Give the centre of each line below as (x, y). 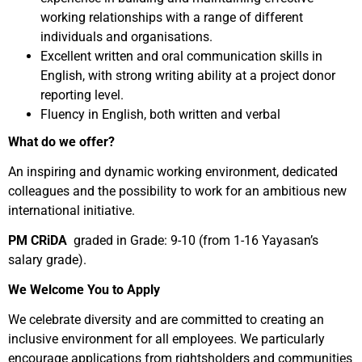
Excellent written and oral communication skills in (181, 56)
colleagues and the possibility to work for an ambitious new (177, 191)
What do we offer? (61, 142)
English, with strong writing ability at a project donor (188, 76)
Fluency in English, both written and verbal (160, 114)
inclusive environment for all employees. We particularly (166, 339)
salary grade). (47, 260)
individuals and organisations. (126, 37)
